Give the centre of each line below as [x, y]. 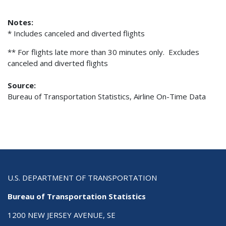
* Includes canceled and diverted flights [76, 33]
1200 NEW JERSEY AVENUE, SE [62, 215]
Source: [22, 86]
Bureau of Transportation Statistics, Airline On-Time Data [107, 97]
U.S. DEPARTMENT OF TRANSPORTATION [82, 178]
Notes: [20, 22]
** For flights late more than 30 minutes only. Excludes [103, 52]
